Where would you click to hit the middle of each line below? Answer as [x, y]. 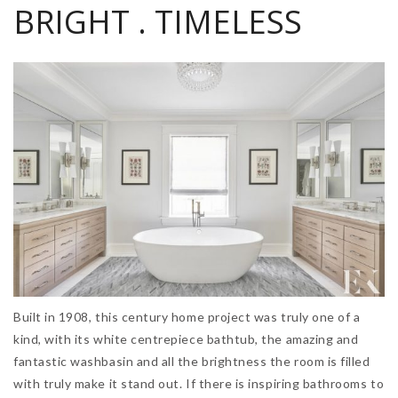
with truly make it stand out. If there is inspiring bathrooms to [199, 384]
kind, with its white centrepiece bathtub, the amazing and [186, 339]
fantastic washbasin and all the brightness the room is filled [192, 362]
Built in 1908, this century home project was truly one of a [187, 317]
